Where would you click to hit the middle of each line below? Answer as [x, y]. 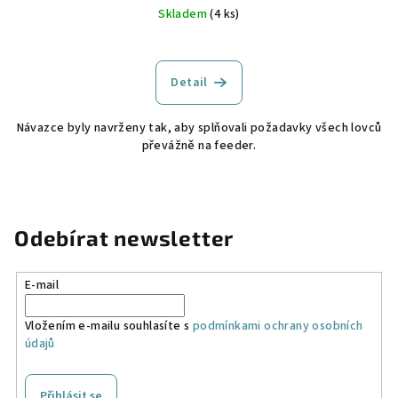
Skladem [184, 14]
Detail [189, 82]
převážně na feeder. [199, 145]
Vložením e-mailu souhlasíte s [108, 326]
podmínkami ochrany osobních [278, 326]
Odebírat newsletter [124, 237]
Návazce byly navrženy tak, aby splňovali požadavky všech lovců [199, 127]
